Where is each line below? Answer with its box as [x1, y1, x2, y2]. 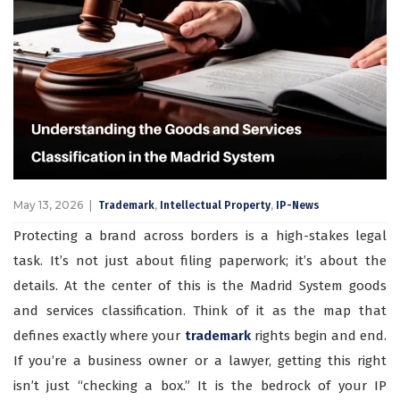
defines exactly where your [13, 328, 185, 345]
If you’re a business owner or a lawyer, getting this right [13, 353, 387, 370]
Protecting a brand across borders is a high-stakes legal [13, 228, 387, 245]
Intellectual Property [160, 199, 271, 212]
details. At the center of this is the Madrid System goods [13, 278, 387, 295]
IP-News [276, 199, 320, 212]
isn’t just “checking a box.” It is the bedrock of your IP [13, 378, 387, 395]
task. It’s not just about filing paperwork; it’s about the [13, 253, 387, 270]
